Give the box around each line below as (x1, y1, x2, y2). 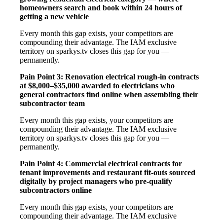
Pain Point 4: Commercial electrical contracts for (20, 159, 182, 168)
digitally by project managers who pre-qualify (20, 177, 172, 185)
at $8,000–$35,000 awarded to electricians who (20, 81, 175, 90)
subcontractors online (20, 185, 92, 194)
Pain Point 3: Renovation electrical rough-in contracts (20, 72, 199, 81)
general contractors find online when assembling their (20, 90, 198, 99)
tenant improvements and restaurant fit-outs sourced (20, 168, 195, 177)
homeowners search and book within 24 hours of (20, 3, 182, 12)
